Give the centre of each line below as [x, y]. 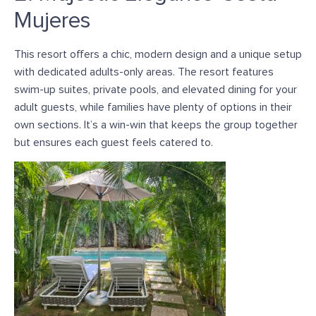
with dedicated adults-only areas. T [99, 72]
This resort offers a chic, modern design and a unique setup [158, 54]
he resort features [229, 72]
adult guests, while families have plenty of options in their [153, 107]
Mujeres [53, 21]
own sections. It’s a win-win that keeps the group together [156, 124]
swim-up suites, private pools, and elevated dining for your [156, 89]
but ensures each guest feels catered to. [114, 142]
